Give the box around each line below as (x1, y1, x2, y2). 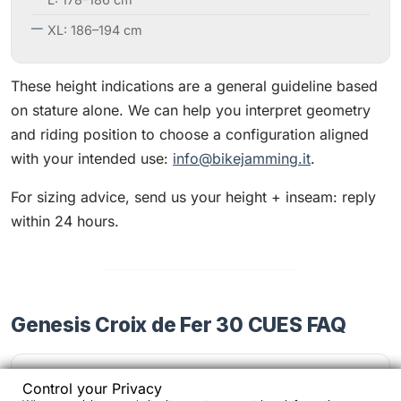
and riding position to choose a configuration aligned (11, 125, 369, 143)
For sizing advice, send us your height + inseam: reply (11, 188, 376, 206)
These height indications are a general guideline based (11, 77, 378, 95)
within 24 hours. (11, 212, 119, 230)
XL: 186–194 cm (47, 22, 142, 38)
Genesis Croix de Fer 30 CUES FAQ (11, 312, 346, 337)
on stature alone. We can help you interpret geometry (11, 101, 371, 119)
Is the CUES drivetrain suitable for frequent (43, 370, 340, 388)
